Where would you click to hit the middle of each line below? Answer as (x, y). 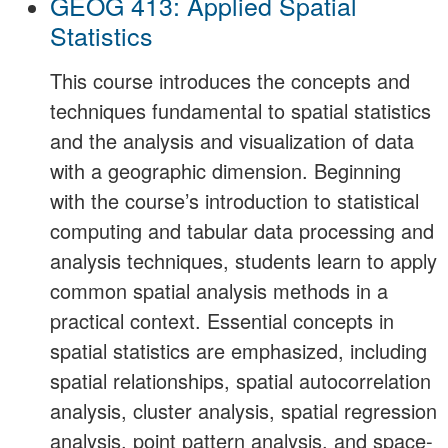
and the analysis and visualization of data (232, 141)
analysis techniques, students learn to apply (243, 261)
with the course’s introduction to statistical (234, 201)
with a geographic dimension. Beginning (225, 171)
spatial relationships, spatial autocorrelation (240, 381)
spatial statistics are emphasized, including (238, 351)
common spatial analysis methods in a (219, 291)
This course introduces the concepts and (230, 81)
